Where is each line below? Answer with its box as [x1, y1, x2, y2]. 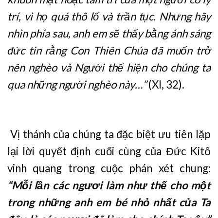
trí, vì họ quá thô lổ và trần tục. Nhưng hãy [7, 10, 211, 23]
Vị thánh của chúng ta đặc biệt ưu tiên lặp [7, 127, 211, 141]
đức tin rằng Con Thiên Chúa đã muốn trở [7, 44, 211, 57]
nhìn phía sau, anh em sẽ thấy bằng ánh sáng [7, 27, 211, 40]
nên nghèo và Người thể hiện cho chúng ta [7, 61, 211, 74]
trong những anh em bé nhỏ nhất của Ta [7, 195, 211, 209]
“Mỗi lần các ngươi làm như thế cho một [7, 178, 211, 192]
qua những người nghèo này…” [7, 78, 146, 91]
